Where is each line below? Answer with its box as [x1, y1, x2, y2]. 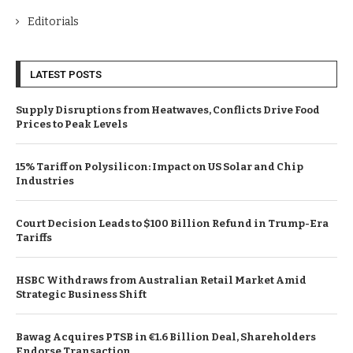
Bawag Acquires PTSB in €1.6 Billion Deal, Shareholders [16, 330, 316, 343]
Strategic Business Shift [16, 288, 147, 300]
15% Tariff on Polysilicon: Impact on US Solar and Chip [16, 160, 303, 173]
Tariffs [16, 231, 52, 243]
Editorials [28, 14, 79, 28]
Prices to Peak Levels [16, 117, 128, 130]
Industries [16, 174, 74, 187]
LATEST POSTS [30, 68, 102, 80]
